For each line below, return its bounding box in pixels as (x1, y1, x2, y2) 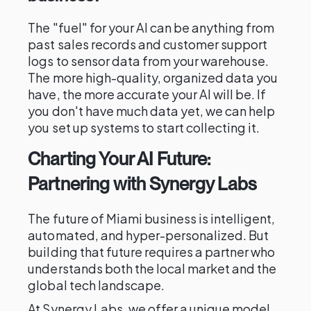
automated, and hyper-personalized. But (28, 227, 269, 243)
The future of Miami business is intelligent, (28, 210, 276, 226)
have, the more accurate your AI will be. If (28, 86, 267, 102)
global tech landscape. (28, 277, 165, 293)
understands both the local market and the (28, 260, 277, 276)
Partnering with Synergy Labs (28, 173, 258, 194)
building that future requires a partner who (28, 244, 276, 260)
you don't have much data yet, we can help (28, 103, 276, 119)
